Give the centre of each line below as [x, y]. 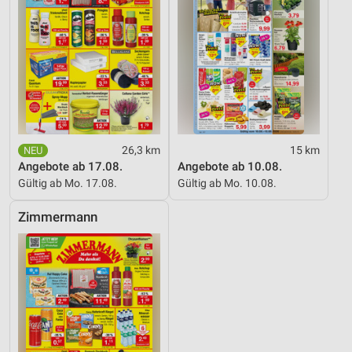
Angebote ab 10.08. [230, 166]
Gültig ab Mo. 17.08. [68, 183]
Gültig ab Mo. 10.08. [227, 183]
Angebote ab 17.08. [70, 166]
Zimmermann [58, 217]
